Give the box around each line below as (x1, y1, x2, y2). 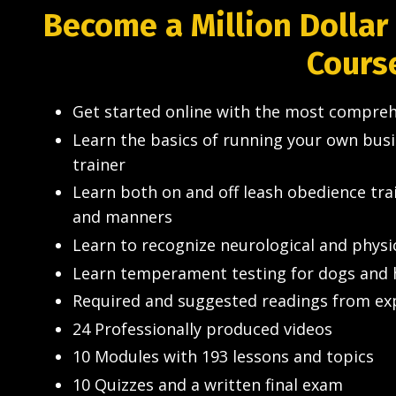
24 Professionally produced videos (72, 317, 332, 339)
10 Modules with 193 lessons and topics (72, 346, 374, 368)
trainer (72, 153, 126, 175)
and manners (72, 206, 172, 228)
